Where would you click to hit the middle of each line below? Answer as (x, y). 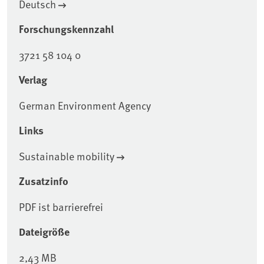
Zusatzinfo (44, 181)
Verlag (33, 80)
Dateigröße (44, 232)
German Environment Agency (85, 105)
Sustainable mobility (67, 156)
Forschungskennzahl (66, 29)
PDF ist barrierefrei (61, 207)
